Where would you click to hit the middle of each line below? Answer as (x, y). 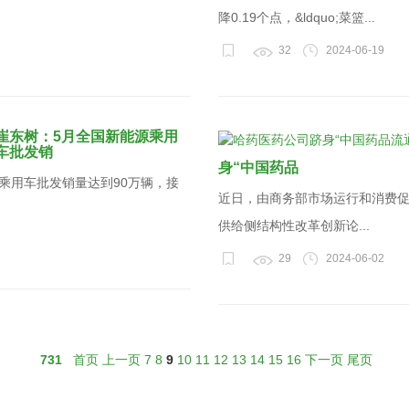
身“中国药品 (258, 168)
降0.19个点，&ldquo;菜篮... (297, 18)
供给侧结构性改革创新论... (294, 226)
